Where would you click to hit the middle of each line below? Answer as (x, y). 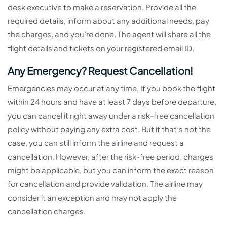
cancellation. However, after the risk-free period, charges (110, 157)
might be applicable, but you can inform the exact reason (111, 170)
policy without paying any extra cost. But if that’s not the (109, 129)
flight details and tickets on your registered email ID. (102, 48)
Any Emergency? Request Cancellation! (100, 71)
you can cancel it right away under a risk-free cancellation (111, 116)
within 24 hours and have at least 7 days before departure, (112, 102)
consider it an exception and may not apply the (92, 198)
